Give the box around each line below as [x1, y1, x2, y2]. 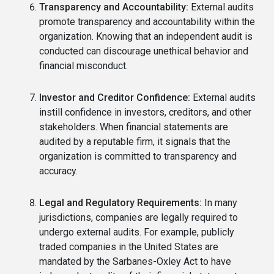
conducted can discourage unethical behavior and [39, 45, 248, 57]
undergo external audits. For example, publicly [39, 226, 234, 239]
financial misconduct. [39, 60, 128, 72]
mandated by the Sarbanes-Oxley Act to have [39, 256, 231, 268]
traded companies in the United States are [39, 241, 218, 253]
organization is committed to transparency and [39, 150, 237, 163]
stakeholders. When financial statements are [39, 121, 228, 133]
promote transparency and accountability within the [39, 16, 255, 28]
